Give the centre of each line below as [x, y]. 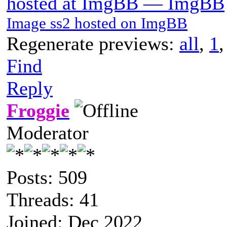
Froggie [38, 110]
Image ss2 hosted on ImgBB [97, 23]
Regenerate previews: [93, 43]
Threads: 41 [53, 199]
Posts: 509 [47, 177]
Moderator [48, 133]
